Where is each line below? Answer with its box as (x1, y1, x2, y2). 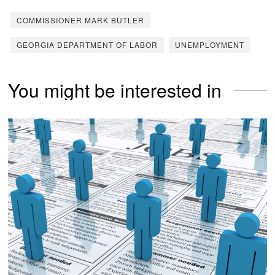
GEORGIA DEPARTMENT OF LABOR (17, 39, 158, 50)
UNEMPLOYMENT (175, 39, 245, 50)
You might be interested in (8, 77, 222, 104)
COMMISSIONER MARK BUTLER (17, 15, 145, 26)
